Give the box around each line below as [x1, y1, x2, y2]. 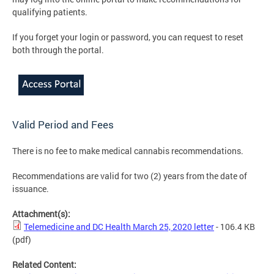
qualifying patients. [12, 6, 87, 18]
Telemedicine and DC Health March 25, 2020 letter [24, 220, 214, 232]
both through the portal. [12, 43, 104, 56]
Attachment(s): [12, 207, 72, 220]
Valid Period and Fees [12, 117, 114, 131]
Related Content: [12, 258, 78, 270]
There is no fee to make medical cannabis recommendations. [12, 144, 243, 157]
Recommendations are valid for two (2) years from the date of [12, 169, 247, 182]
